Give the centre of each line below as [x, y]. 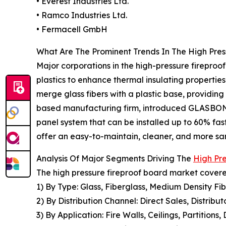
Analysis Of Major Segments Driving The [115, 159]
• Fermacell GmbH [72, 30]
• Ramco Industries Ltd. [82, 15]
